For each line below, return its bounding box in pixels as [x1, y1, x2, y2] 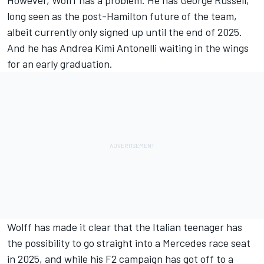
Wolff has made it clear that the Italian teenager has [7, 220, 242, 234]
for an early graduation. [7, 57, 113, 71]
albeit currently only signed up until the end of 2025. [7, 25, 242, 39]
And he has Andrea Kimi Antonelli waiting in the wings [7, 41, 249, 55]
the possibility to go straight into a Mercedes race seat [7, 236, 250, 250]
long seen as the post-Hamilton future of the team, [7, 9, 237, 23]
